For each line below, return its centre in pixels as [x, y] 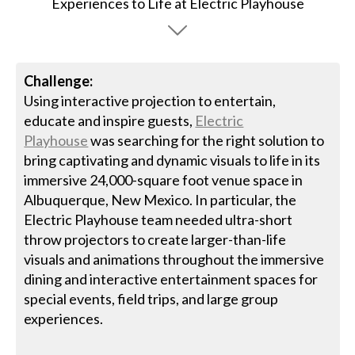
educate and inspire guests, [110, 120]
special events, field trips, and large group [151, 298]
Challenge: [59, 80]
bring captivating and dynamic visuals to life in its [172, 160]
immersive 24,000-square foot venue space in [164, 179]
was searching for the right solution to [206, 140]
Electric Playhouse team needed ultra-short [158, 219]
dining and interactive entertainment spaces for [171, 279]
